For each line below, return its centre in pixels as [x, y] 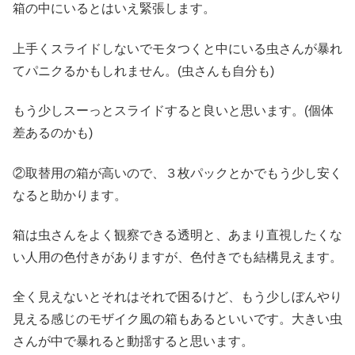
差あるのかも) [53, 133]
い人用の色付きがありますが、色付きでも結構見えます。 [177, 257]
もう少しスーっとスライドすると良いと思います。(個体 [173, 111]
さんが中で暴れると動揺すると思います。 [133, 342]
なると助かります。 [70, 195]
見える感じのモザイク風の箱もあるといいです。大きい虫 [177, 319]
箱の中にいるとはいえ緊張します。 [114, 9]
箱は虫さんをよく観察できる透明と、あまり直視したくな [177, 235]
